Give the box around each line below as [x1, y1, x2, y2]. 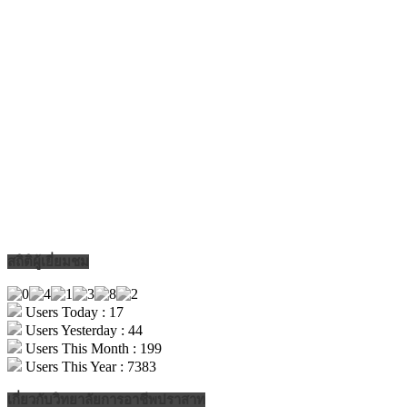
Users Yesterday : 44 [22, 323, 143, 339]
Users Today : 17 [22, 304, 124, 321]
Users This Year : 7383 [22, 359, 156, 375]
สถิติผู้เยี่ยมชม [7, 254, 89, 270]
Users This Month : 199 [22, 341, 162, 357]
